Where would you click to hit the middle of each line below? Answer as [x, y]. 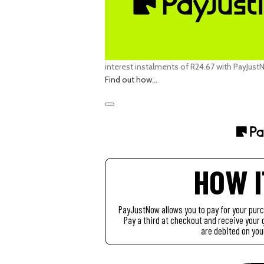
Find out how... [131, 80]
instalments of [161, 67]
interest [119, 67]
